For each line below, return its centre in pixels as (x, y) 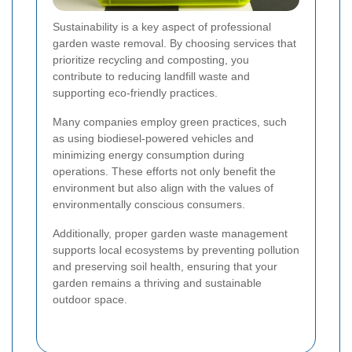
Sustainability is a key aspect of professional (162, 27)
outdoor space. (90, 300)
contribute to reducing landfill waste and (151, 77)
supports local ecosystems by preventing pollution (176, 250)
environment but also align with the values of (163, 188)
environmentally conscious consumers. (149, 205)
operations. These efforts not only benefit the (164, 172)
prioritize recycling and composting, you (151, 60)
